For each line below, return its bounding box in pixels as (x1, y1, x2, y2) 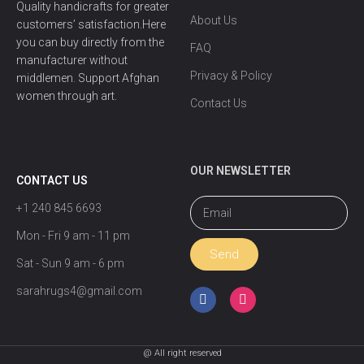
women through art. (16, 89, 117, 103)
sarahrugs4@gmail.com (16, 284, 142, 297)
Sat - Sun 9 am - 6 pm (16, 256, 124, 270)
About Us (189, 14, 237, 28)
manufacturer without (16, 54, 128, 67)
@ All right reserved (142, 348, 222, 359)
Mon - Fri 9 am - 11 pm (16, 228, 130, 242)
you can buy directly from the (16, 36, 164, 50)
